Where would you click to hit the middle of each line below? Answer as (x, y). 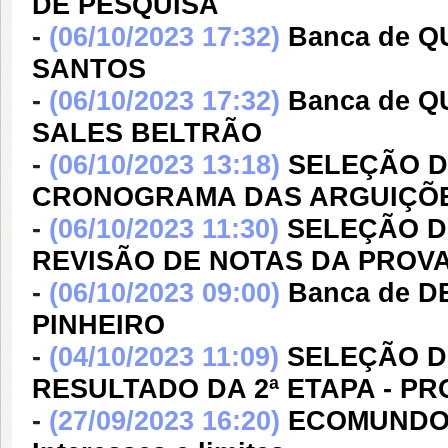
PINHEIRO (98, 325)
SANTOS (89, 69)
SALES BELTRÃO (147, 133)
